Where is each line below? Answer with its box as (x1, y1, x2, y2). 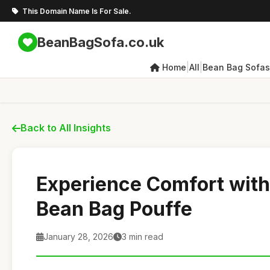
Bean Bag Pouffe (36, 197, 192, 221)
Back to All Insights (20, 122, 111, 134)
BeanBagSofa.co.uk (37, 34, 164, 50)
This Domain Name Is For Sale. (22, 6, 131, 16)
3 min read (122, 231, 163, 242)
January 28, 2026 (43, 231, 113, 242)
